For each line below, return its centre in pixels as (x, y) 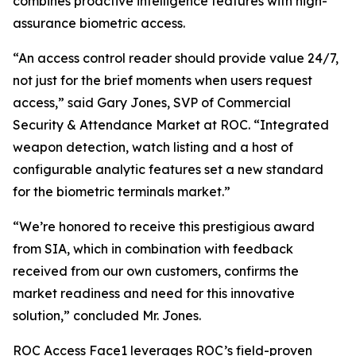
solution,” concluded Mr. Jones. (107, 315)
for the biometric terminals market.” (141, 192)
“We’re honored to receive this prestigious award (164, 226)
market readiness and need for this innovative (154, 293)
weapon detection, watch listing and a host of (153, 147)
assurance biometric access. (153, 23)
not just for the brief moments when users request (163, 80)
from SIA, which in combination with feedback (153, 249)
